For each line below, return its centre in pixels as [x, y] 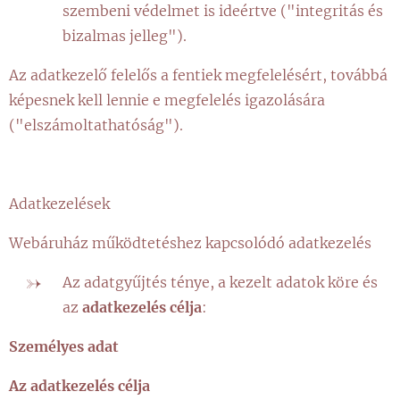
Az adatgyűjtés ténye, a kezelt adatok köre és [220, 282]
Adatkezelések [59, 204]
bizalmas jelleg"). [125, 36]
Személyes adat [64, 346]
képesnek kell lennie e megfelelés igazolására [167, 100]
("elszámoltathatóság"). [96, 125]
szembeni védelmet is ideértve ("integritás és [223, 11]
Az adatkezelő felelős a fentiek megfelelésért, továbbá [198, 75]
